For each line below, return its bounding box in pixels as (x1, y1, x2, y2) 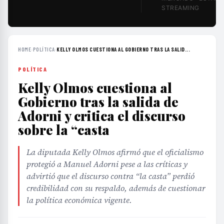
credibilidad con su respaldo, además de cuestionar (26, 182, 205, 193)
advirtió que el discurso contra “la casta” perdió (26, 170, 194, 181)
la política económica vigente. (26, 194, 132, 205)
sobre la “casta (18, 121, 109, 138)
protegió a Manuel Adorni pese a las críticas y (26, 158, 187, 169)
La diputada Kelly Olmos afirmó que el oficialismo (26, 146, 203, 157)
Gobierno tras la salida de (18, 93, 178, 110)
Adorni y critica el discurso (18, 107, 185, 124)
